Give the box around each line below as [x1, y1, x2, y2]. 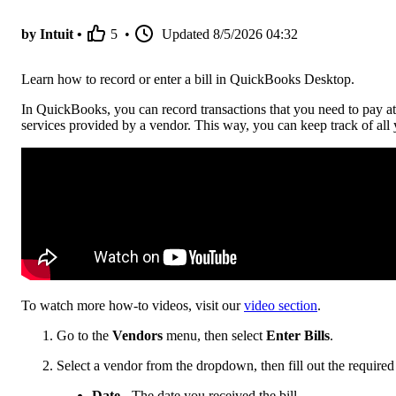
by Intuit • [21, 27, 82, 42]
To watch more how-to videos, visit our [21, 298, 244, 314]
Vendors [112, 328, 163, 344]
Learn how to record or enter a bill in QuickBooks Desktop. [21, 72, 354, 88]
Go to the [57, 328, 112, 344]
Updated [162, 27, 209, 42]
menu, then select [163, 328, 266, 344]
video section [244, 298, 317, 314]
